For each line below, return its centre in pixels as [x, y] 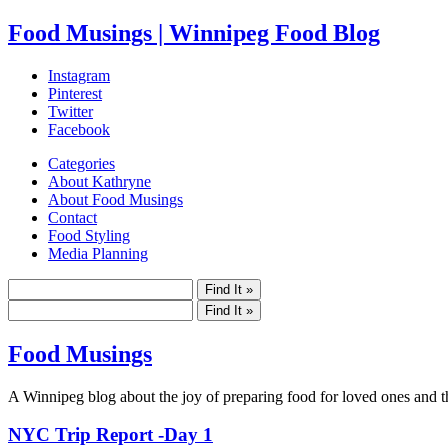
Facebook [79, 129]
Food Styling [89, 235]
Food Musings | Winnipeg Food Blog [194, 32]
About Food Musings [115, 199]
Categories [81, 163]
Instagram [79, 75]
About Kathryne [99, 181]
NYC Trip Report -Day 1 [110, 435]
